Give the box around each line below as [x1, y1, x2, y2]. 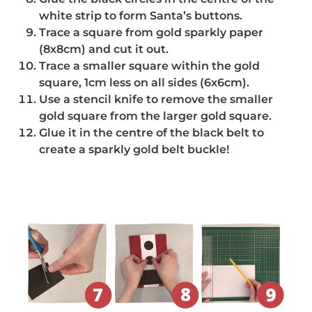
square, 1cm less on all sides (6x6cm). [39, 75, 249, 89]
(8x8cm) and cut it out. [39, 42, 169, 56]
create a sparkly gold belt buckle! [39, 142, 229, 156]
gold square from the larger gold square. [39, 109, 272, 123]
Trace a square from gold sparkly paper [39, 25, 263, 39]
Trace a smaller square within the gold [39, 58, 260, 72]
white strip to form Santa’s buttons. [39, 8, 242, 22]
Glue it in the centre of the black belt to [39, 125, 264, 139]
